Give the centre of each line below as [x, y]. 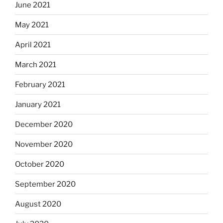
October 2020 [40, 164]
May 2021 [32, 25]
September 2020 [45, 184]
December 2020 [44, 124]
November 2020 [44, 144]
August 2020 [38, 204]
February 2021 [40, 84]
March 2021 [36, 64]
